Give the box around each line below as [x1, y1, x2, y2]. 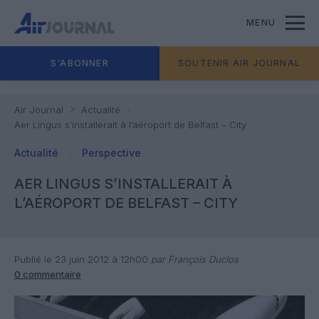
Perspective [82, 147, 141, 159]
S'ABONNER [51, 58, 109, 68]
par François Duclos [148, 253, 239, 265]
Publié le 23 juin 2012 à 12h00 [14, 253, 148, 265]
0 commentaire [14, 268, 81, 280]
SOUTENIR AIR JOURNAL [178, 58, 300, 68]
